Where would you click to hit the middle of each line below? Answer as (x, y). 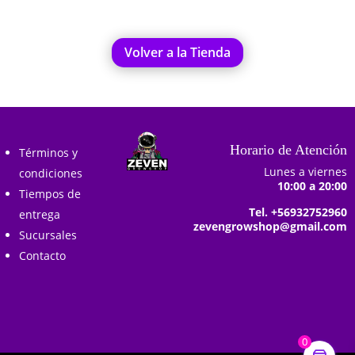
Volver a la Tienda (177, 52)
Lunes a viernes (305, 171)
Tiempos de (50, 193)
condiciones (51, 173)
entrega (40, 214)
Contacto (42, 255)
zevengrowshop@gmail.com (270, 226)
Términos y (48, 152)
